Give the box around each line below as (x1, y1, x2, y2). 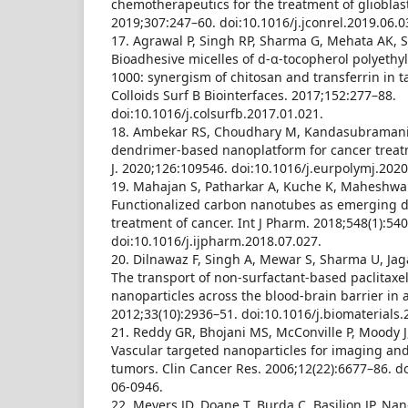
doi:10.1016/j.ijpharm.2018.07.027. (111, 232, 321, 250)
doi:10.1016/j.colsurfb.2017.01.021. (111, 105, 323, 122)
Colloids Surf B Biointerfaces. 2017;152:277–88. (111, 87, 396, 104)
